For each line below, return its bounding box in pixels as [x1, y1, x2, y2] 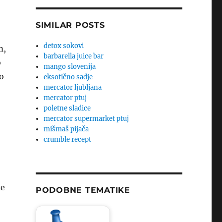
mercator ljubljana [44, 83, 102, 92]
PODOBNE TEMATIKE [35, 185, 130, 195]
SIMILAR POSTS [35, 20, 105, 30]
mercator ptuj [44, 94, 87, 102]
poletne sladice [44, 104, 91, 112]
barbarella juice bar [44, 52, 104, 60]
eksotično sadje [44, 73, 93, 81]
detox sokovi [44, 42, 84, 50]
